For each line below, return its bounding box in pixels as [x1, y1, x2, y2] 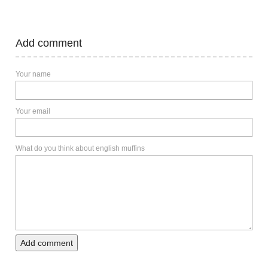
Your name [16, 70, 51, 79]
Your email [16, 107, 50, 116]
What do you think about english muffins [16, 144, 145, 153]
